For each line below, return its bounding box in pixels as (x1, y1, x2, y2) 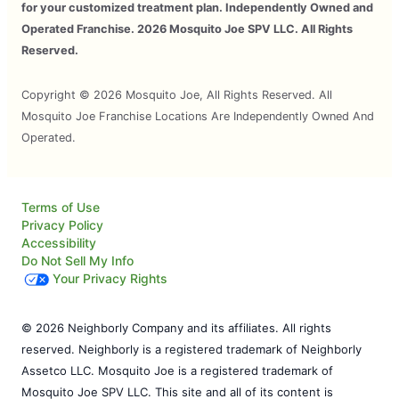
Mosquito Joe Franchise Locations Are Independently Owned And (21, 109, 374, 123)
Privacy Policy (21, 216, 103, 232)
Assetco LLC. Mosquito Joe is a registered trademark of (21, 362, 333, 378)
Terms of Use (21, 199, 100, 215)
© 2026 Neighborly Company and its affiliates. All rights (21, 320, 331, 335)
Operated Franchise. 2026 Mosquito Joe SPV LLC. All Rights (21, 21, 353, 36)
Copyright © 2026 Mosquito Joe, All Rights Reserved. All (21, 87, 332, 102)
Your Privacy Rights (53, 270, 167, 286)
